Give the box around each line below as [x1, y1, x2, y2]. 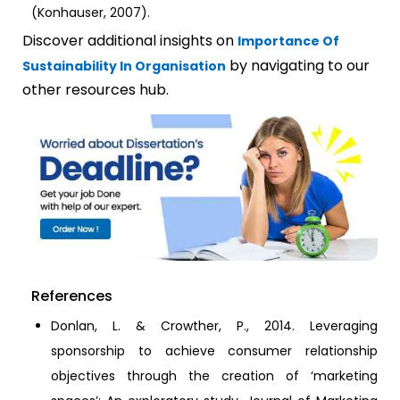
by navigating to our [226, 54, 370, 76]
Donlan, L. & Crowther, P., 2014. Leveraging [51, 317, 378, 336]
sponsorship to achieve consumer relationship [51, 342, 378, 361]
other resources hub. [22, 79, 169, 100]
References [31, 286, 112, 307]
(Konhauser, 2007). [31, 3, 150, 21]
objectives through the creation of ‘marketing [51, 367, 378, 386]
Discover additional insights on [22, 29, 237, 51]
